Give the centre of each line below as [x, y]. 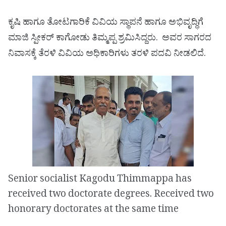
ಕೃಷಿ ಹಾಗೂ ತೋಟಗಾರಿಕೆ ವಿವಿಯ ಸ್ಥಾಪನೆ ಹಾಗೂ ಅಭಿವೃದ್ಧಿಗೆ [106, 24]
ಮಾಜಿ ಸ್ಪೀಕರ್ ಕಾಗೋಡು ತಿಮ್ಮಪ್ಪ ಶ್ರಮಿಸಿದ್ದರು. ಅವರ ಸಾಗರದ [110, 39]
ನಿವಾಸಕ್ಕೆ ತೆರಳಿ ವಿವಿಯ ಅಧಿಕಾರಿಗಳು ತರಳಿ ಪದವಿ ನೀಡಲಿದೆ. [108, 55]
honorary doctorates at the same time [93, 211]
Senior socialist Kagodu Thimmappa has [100, 180]
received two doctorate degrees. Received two [111, 195]
